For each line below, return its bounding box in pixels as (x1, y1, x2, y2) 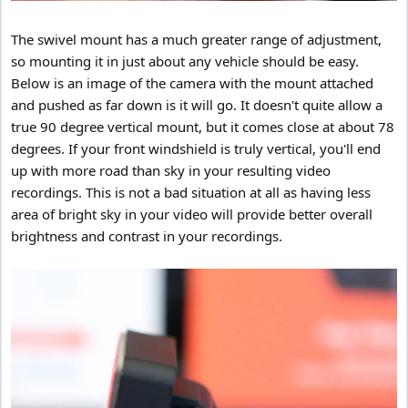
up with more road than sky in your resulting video (11, 160, 331, 179)
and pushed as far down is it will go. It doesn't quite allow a (11, 95, 382, 114)
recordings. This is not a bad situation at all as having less (11, 182, 371, 201)
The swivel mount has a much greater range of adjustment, (11, 29, 382, 48)
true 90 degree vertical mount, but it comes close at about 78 (11, 117, 394, 136)
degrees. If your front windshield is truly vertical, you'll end (11, 138, 381, 158)
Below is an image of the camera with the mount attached (11, 73, 373, 92)
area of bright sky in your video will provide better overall (11, 204, 372, 223)
